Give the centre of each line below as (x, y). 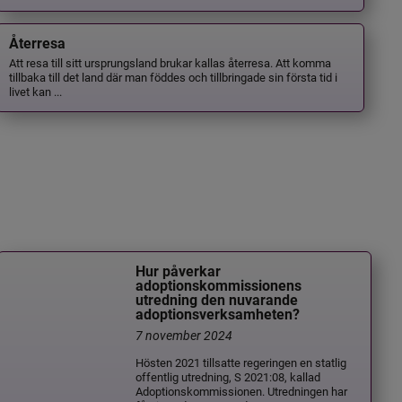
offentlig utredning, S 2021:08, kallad (228, 376)
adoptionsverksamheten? (218, 314)
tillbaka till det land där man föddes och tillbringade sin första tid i (174, 77)
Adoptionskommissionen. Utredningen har (242, 390)
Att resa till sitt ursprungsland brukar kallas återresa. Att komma (170, 63)
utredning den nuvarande (217, 300)
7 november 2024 (184, 335)
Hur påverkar (179, 271)
